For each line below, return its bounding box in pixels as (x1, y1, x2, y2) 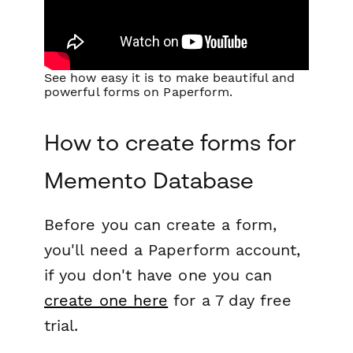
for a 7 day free (168, 290, 292, 310)
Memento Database (44, 166, 255, 193)
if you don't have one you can (44, 265, 273, 284)
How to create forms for (44, 128, 296, 155)
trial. (44, 315, 79, 335)
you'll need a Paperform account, (44, 240, 301, 259)
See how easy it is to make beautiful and (44, 69, 295, 85)
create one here (44, 290, 169, 310)
